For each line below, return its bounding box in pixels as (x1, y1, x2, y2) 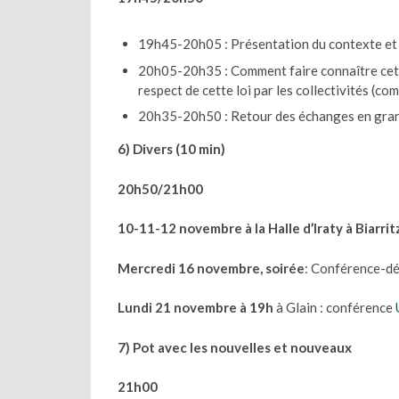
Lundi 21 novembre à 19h (118, 299, 276, 315)
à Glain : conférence (276, 299, 395, 315)
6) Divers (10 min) (118, 141, 225, 157)
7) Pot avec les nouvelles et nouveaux (118, 338, 352, 355)
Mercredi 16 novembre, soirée (118, 259, 305, 276)
